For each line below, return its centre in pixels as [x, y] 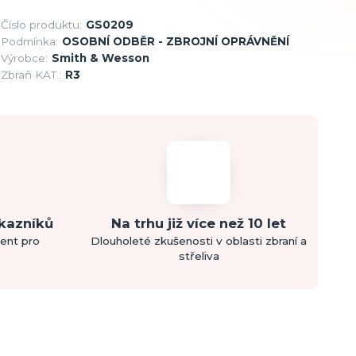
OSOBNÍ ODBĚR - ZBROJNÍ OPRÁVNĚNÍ [175, 41]
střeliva [199, 255]
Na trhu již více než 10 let [199, 223]
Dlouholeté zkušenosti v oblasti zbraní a [199, 240]
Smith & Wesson [100, 58]
